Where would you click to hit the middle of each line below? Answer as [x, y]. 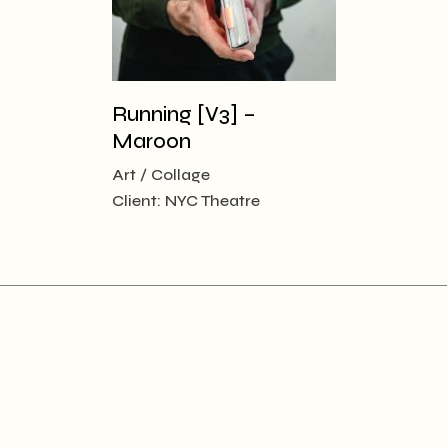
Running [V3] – [184, 114]
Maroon [151, 141]
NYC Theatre [212, 200]
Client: [138, 200]
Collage [180, 174]
